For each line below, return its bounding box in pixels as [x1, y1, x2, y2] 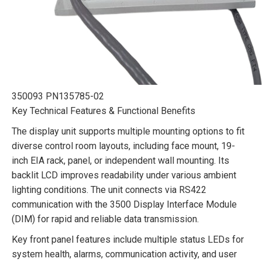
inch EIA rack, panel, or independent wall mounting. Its [12, 155, 229, 166]
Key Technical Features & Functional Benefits [12, 105, 195, 116]
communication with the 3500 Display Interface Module [12, 199, 237, 210]
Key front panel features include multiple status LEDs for [12, 234, 244, 245]
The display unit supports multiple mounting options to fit [12, 126, 244, 137]
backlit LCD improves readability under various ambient [12, 170, 236, 181]
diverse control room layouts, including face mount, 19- [12, 140, 235, 151]
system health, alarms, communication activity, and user [12, 249, 237, 260]
